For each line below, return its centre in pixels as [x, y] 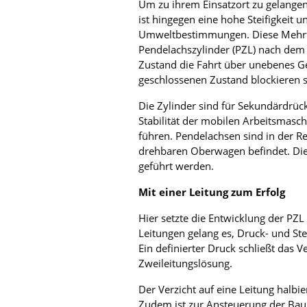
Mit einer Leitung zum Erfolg [212, 192]
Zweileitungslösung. [185, 263]
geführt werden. [176, 166]
